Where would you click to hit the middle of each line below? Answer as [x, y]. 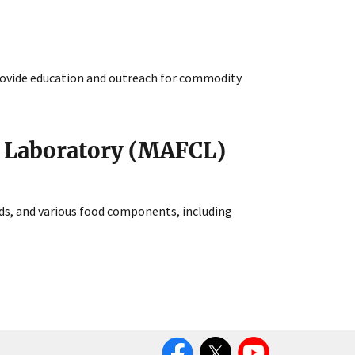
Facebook [186, 340]
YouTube [260, 340]
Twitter [218, 340]
